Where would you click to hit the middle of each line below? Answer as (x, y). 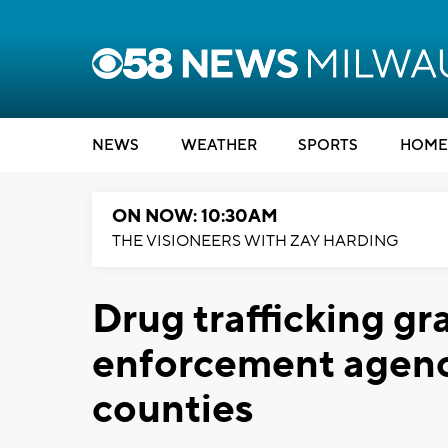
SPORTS (328, 145)
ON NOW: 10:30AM (195, 216)
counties (172, 409)
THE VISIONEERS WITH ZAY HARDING (255, 241)
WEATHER (218, 145)
